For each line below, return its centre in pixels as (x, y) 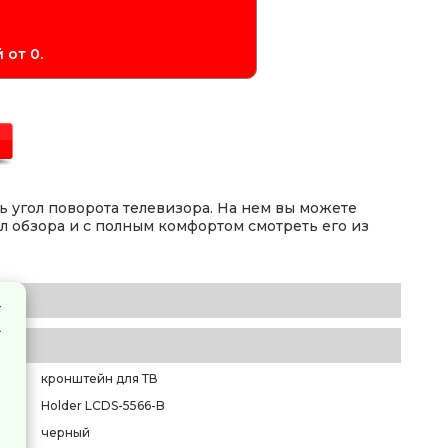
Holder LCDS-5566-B (103, 405)
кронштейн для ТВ (99, 378)
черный (65, 432)
